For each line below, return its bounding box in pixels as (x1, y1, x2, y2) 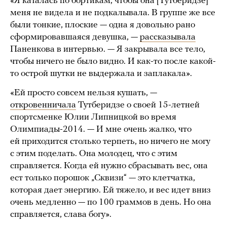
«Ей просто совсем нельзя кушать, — (10, 88, 157, 98)
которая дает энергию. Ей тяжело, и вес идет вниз (10, 185, 211, 196)
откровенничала (10, 100, 76, 110)
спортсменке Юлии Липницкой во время (10, 112, 176, 123)
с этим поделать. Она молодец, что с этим (10, 149, 177, 159)
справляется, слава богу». (10, 210, 111, 220)
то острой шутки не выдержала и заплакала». (10, 69, 192, 79)
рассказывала (140, 32, 196, 43)
